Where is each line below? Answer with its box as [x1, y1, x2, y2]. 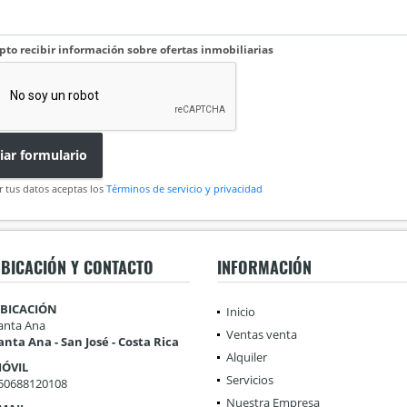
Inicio [226, 303, 255, 320]
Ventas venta [226, 325, 297, 342]
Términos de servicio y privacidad [105, 181, 263, 195]
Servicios [226, 371, 273, 388]
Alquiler [226, 348, 267, 365]
